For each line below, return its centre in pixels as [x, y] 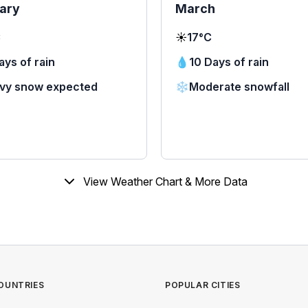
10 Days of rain [229, 62]
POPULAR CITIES [203, 285]
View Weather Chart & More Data [165, 181]
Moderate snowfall [239, 87]
